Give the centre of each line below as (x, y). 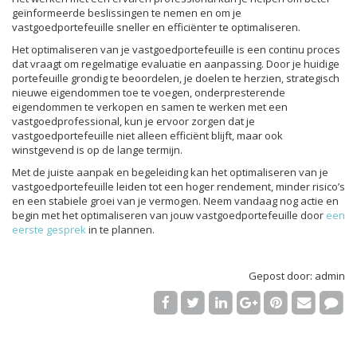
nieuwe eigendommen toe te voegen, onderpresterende (149, 92)
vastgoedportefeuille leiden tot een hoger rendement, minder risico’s (178, 186)
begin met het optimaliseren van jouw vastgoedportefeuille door (169, 215)
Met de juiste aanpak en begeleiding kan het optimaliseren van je (170, 172)
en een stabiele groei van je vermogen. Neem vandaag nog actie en (175, 200)
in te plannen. (120, 229)
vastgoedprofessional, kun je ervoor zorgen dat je (133, 121)
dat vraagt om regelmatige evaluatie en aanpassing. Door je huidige (176, 63)
